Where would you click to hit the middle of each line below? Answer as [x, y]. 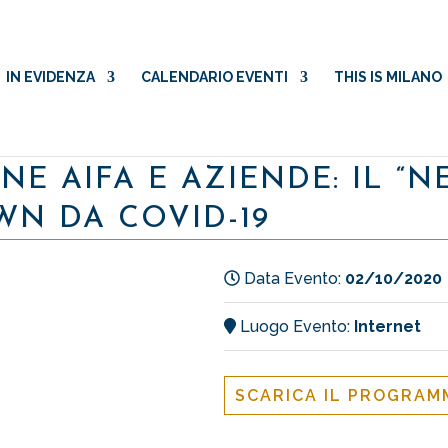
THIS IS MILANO [388, 77]
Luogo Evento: [295, 326]
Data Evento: [292, 278]
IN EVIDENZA [50, 77]
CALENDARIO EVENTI [214, 77]
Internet [387, 326]
